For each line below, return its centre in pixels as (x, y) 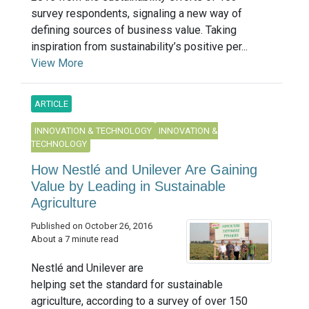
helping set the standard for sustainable (127, 284)
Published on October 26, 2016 (92, 226)
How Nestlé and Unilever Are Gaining (144, 169)
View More (57, 63)
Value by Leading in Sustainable (128, 186)
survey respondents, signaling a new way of (137, 13)
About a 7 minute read (75, 239)
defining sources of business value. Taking (134, 30)
